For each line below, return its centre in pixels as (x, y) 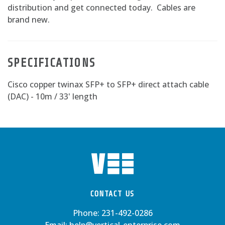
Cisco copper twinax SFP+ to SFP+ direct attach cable (108, 84)
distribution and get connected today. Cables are (101, 8)
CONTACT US (113, 194)
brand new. (29, 20)
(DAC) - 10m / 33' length (52, 96)
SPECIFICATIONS (52, 63)
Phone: (87, 213)
